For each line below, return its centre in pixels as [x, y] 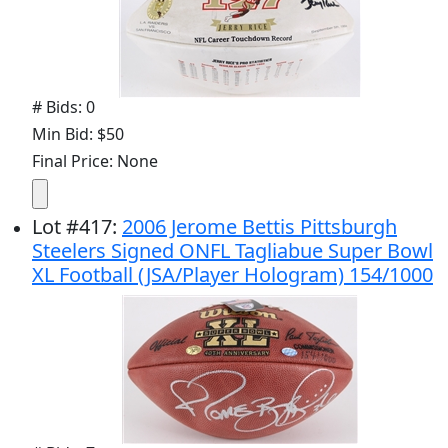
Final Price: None [95, 160]
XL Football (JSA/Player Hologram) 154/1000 [232, 274]
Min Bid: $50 [78, 133]
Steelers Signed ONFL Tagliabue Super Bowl [232, 250]
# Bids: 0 [63, 106]
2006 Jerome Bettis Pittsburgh [259, 226]
